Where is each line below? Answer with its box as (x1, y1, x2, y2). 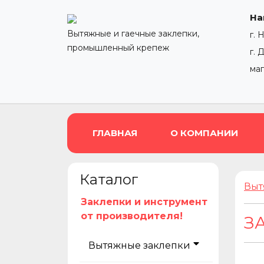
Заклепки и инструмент (81, 196, 207, 207)
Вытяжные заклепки (88, 240, 190, 251)
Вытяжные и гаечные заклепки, (67, 28, 199, 39)
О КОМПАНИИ (170, 127, 238, 138)
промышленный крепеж (67, 42, 169, 53)
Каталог (80, 171, 138, 188)
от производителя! (81, 210, 183, 222)
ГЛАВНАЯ (93, 127, 137, 138)
